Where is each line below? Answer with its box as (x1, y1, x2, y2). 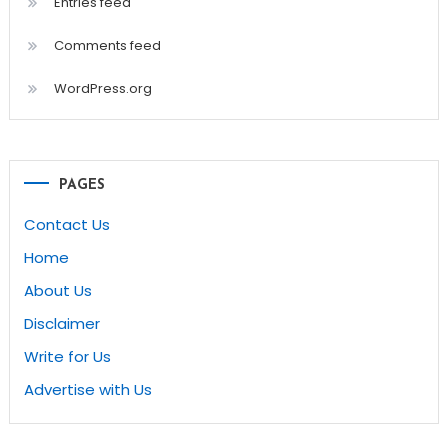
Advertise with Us (23, 378, 152, 400)
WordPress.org (53, 78, 152, 98)
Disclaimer (23, 312, 100, 334)
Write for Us (23, 345, 111, 367)
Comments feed (53, 35, 161, 55)
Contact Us (23, 213, 110, 235)
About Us (23, 279, 92, 301)
